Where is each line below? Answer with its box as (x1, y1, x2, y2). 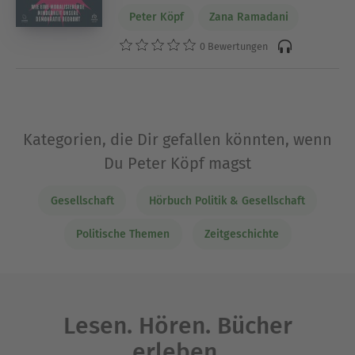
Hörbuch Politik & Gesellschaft (148, 193, 305, 208)
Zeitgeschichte (204, 227, 279, 242)
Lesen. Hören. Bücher (63, 311, 292, 340)
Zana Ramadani (208, 10, 288, 25)
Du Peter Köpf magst (104, 153, 251, 173)
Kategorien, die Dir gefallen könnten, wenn (23, 129, 332, 149)
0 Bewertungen (197, 40, 269, 53)
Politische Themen (76, 227, 170, 242)
